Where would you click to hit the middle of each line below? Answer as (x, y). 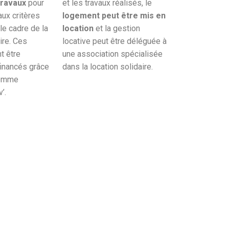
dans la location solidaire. (108, 67)
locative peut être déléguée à (114, 41)
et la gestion (117, 29)
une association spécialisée (112, 54)
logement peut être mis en (114, 16)
